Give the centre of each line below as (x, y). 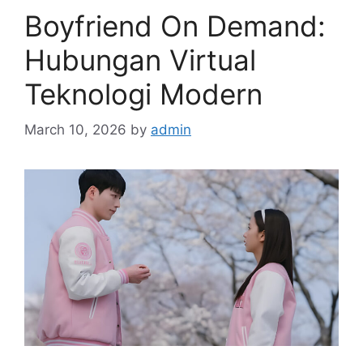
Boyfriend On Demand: (175, 26)
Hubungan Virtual (140, 60)
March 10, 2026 (75, 130)
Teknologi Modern (143, 94)
